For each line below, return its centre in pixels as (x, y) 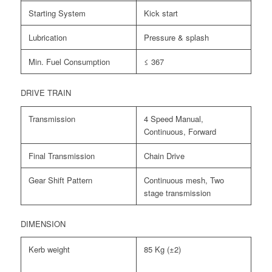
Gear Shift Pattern (60, 180)
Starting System (57, 13)
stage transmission (177, 192)
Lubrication (47, 38)
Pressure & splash (176, 38)
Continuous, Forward (180, 131)
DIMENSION (43, 223)
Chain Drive (164, 155)
